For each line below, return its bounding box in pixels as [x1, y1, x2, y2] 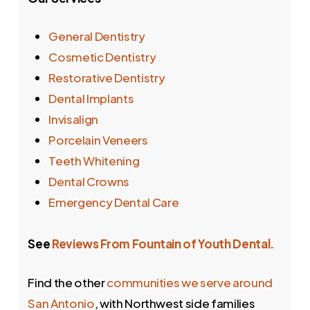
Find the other [28, 274, 107, 290]
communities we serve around [107, 274, 273, 290]
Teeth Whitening [48, 153, 140, 169]
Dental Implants [48, 91, 134, 107]
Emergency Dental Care [48, 194, 179, 210]
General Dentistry [48, 28, 145, 44]
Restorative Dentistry [48, 70, 165, 86]
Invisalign [48, 111, 98, 127]
